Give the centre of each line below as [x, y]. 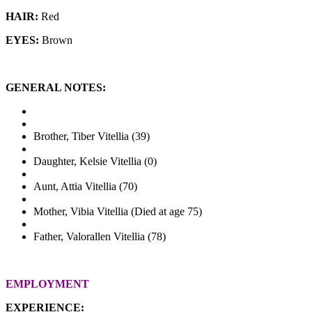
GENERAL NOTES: [56, 87]
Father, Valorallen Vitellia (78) [100, 236]
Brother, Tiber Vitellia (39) [92, 136]
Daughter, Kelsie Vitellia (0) [95, 161]
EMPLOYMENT [47, 283]
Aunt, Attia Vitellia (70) [85, 186]
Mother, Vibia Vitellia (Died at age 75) [118, 211]
